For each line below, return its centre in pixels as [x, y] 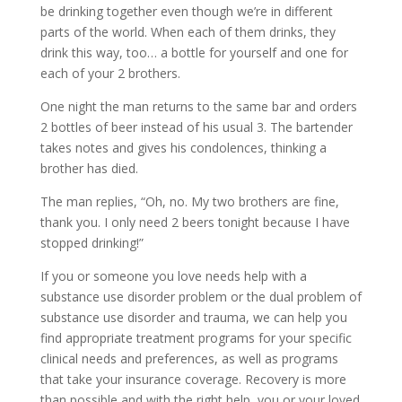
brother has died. [89, 168]
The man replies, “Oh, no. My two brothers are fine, [189, 201]
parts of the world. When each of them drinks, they [188, 31]
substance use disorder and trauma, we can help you [193, 317]
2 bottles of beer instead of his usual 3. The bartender [196, 127]
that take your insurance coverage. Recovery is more [193, 379]
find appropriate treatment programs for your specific [196, 337]
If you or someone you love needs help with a [173, 275]
